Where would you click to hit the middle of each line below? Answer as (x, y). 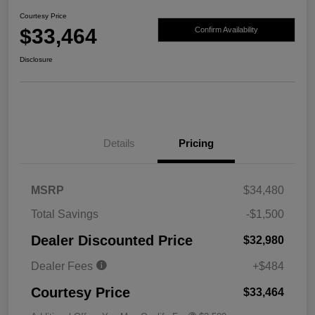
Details (119, 143)
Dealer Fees (63, 266)
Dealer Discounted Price (112, 241)
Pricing (196, 143)
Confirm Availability (226, 29)
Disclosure (36, 60)
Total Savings (65, 214)
